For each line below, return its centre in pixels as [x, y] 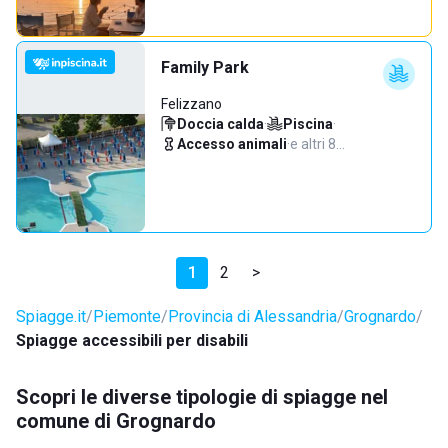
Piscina [308, 124]
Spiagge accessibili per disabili [132, 340]
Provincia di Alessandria [252, 316]
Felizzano [191, 104]
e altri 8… [317, 144]
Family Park [205, 67]
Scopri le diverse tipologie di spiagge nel [202, 397]
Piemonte [127, 316]
